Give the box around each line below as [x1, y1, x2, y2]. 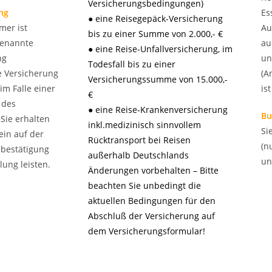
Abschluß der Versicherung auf [88, 210, 215, 222]
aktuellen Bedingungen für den [88, 195, 216, 206]
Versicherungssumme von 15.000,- [88, 73, 228, 85]
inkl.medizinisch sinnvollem [88, 119, 201, 131]
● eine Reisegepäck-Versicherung [88, 13, 223, 24]
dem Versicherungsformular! [88, 225, 205, 237]
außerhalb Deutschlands [88, 149, 189, 161]
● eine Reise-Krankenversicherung [88, 104, 228, 115]
